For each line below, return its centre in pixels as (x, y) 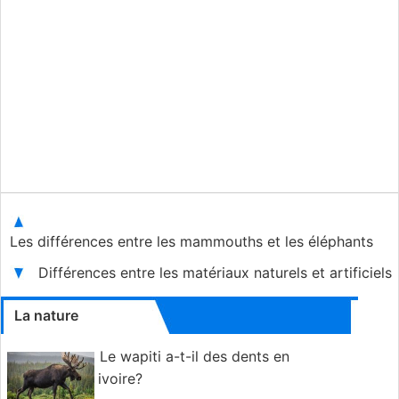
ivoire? (120, 379)
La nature (46, 316)
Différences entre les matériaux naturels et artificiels (215, 273)
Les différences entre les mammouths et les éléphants (191, 242)
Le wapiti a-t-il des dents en (195, 357)
